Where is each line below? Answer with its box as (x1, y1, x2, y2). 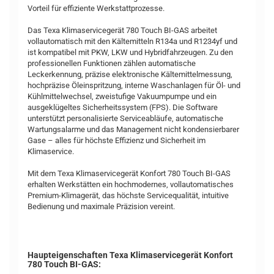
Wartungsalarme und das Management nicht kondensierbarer (28, 125, 239, 134)
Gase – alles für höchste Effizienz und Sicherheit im (28, 136, 206, 145)
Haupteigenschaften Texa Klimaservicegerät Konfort (28, 250, 233, 260)
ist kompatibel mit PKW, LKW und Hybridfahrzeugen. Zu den (28, 48, 233, 57)
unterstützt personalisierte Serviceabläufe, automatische (28, 114, 223, 123)
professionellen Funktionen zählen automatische (28, 59, 196, 68)
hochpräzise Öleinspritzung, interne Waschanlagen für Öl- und (28, 81, 240, 90)
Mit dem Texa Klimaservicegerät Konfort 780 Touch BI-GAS (28, 169, 231, 178)
